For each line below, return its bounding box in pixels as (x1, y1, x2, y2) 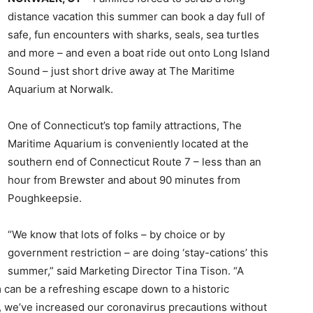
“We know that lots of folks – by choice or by (8, 228, 225, 241)
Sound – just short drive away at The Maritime (8, 64, 235, 78)
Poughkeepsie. (8, 191, 82, 205)
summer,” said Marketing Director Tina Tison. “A (8, 264, 244, 277)
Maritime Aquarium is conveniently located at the (8, 137, 249, 150)
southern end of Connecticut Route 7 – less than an (8, 155, 261, 168)
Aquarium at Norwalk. (8, 82, 113, 96)
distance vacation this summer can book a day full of (8, 10, 265, 23)
